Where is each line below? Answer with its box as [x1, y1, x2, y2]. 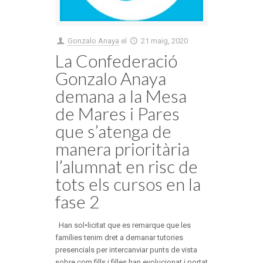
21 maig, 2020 [141, 36, 188, 45]
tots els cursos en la [55, 173, 201, 194]
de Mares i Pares [55, 102, 180, 124]
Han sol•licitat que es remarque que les [55, 220, 191, 230]
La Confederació [55, 49, 177, 71]
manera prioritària [55, 137, 190, 159]
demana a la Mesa [55, 85, 187, 106]
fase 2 [55, 190, 99, 212]
